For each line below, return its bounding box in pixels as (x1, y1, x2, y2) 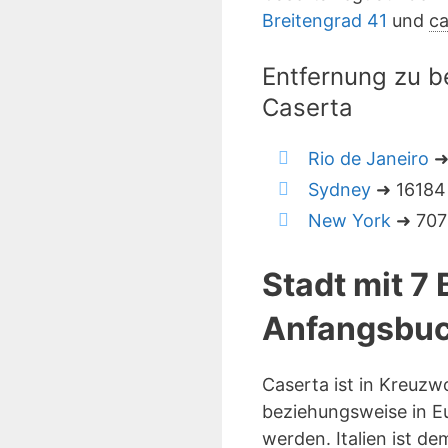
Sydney (308, 179, 371, 200)
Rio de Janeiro (308, 148, 429, 169)
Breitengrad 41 (262, 10, 387, 31)
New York (308, 210, 391, 231)
